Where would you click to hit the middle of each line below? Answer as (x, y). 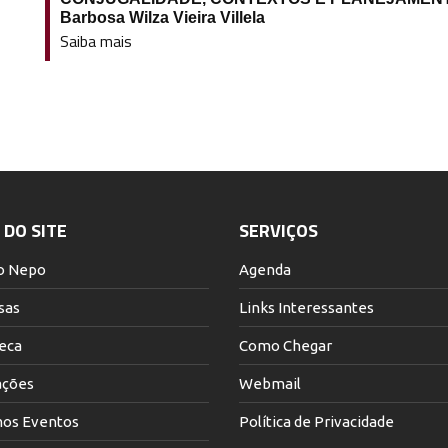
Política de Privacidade (316, 421)
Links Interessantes (306, 307)
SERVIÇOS (278, 230)
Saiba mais (95, 40)
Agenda (265, 269)
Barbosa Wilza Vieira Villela (162, 17)
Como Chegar (285, 345)
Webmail (270, 383)
